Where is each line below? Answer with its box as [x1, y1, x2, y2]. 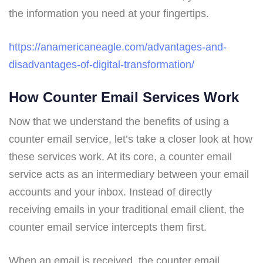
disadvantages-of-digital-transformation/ [9, 58, 194, 70]
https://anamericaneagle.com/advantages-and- [9, 41, 227, 53]
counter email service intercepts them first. [9, 221, 207, 233]
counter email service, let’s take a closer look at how [9, 133, 252, 145]
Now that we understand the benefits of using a [9, 115, 229, 127]
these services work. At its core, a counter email [9, 150, 232, 163]
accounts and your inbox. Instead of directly [9, 186, 212, 198]
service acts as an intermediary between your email [9, 168, 249, 180]
